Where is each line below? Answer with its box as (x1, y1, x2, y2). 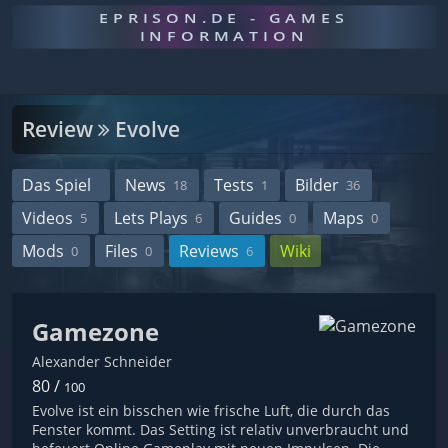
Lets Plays (114, 207, 188, 229)
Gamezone (32, 315, 159, 348)
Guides (229, 207, 282, 229)
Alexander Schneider (32, 352, 172, 371)
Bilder (295, 174, 339, 196)
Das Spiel (22, 174, 91, 196)
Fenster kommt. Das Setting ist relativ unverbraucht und (32, 420, 409, 439)
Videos (22, 207, 73, 229)
